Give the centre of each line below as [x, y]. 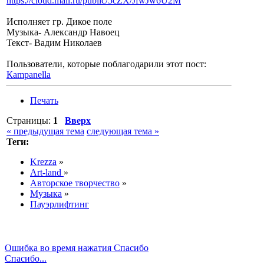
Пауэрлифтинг [60, 204]
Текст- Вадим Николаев [54, 43]
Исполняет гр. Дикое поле [59, 22]
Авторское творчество [75, 183]
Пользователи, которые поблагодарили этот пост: [106, 64]
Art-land [47, 173]
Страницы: [30, 121]
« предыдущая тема [45, 131]
